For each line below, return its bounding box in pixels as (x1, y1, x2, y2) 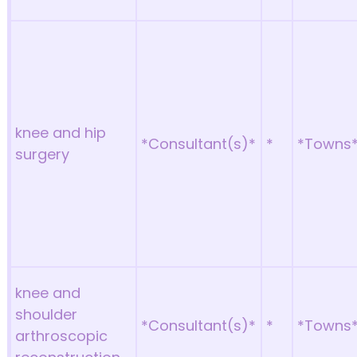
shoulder (15, 304, 78, 324)
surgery (15, 144, 70, 164)
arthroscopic (15, 326, 108, 346)
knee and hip (15, 123, 107, 143)
